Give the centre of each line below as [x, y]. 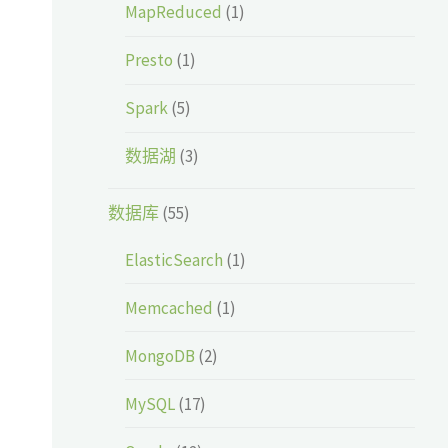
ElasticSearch [174, 259]
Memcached [169, 307]
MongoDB [160, 355]
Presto [149, 60]
